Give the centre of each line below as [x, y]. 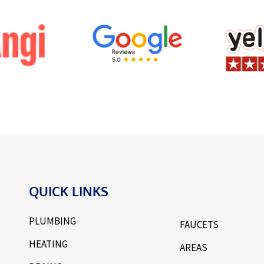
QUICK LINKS [69, 191]
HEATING [48, 244]
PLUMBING [52, 221]
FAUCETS [199, 225]
